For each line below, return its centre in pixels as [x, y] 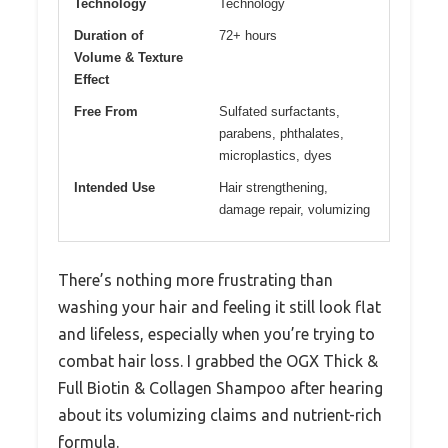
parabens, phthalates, [281, 133]
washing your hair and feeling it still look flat [219, 306]
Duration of [108, 35]
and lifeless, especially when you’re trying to [216, 333]
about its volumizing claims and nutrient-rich [220, 414]
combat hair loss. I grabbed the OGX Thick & [218, 360]
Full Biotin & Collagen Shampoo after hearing [220, 387]
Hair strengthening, [273, 187]
